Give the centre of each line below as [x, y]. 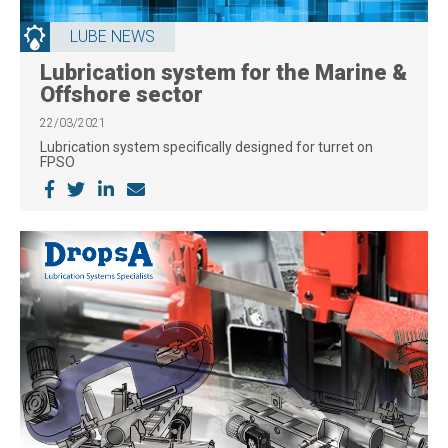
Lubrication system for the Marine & [223, 72]
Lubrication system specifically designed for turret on [206, 146]
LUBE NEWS [112, 36]
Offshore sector [121, 94]
